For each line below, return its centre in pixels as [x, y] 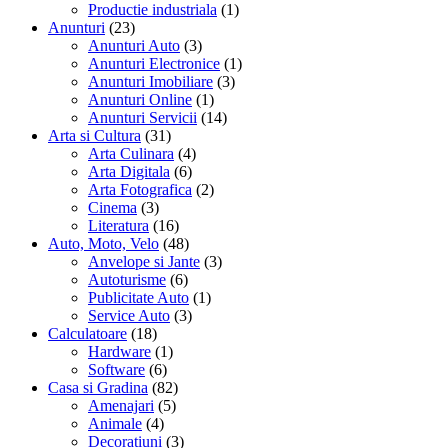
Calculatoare [87, 333]
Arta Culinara [131, 153]
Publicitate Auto [138, 297]
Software [116, 369]
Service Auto [129, 315]
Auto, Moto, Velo [103, 243]
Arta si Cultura [94, 135]
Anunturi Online [140, 99]
